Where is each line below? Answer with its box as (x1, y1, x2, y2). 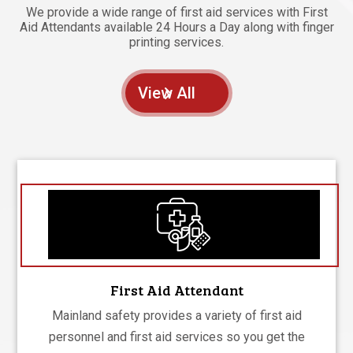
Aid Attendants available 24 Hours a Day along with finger (19, 19, 334, 35)
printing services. (129, 34, 224, 50)
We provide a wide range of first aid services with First (25, 4, 328, 20)
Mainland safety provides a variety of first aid (51, 308, 302, 324)
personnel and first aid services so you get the (48, 329, 305, 345)
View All (137, 83, 195, 102)
